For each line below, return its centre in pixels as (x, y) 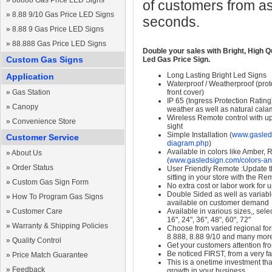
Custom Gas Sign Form (50, 182)
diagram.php (188, 143)
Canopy (25, 107)
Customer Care (37, 211)
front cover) (185, 92)
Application (30, 76)
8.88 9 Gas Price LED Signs (58, 29)
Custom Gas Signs (45, 59)
